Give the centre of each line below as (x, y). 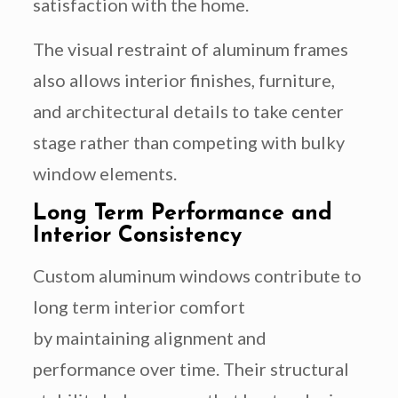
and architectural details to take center (188, 111)
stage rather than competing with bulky (188, 143)
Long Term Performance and (182, 214)
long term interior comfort (139, 307)
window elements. (104, 174)
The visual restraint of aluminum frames (190, 49)
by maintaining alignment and (149, 338)
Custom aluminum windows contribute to (197, 276)
